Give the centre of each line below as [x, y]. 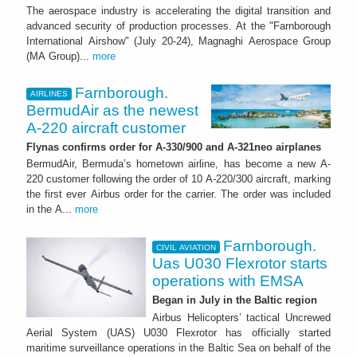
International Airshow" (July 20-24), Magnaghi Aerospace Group [178, 41]
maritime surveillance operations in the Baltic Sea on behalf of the [178, 347]
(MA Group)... [59, 56]
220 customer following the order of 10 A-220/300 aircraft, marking [178, 179]
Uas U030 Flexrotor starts [240, 264]
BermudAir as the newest [112, 110]
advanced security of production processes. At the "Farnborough [178, 25]
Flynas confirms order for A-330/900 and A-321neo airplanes [174, 147]
